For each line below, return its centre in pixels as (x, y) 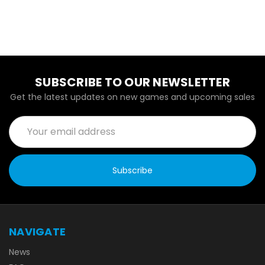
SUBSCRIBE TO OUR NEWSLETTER (132, 82)
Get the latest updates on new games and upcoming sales (132, 97)
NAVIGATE (37, 231)
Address (25, 134)
